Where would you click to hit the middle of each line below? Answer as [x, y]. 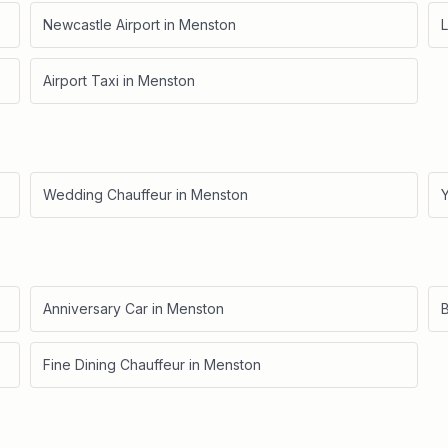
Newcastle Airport [101, 24]
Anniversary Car [95, 308]
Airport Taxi [81, 80]
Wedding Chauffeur [107, 194]
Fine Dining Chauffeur [114, 364]
